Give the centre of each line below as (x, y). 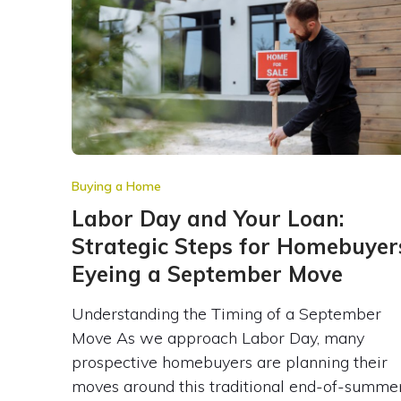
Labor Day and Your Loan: (207, 218)
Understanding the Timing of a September (226, 313)
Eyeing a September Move (207, 273)
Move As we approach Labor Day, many (218, 337)
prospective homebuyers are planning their (229, 362)
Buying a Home (116, 186)
